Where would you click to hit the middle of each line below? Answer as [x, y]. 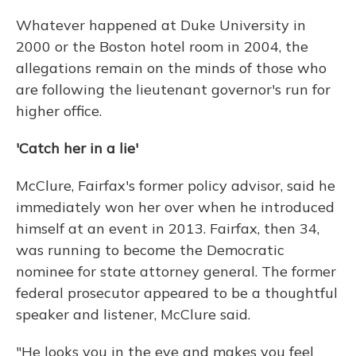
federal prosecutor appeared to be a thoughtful [177, 293]
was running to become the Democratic [150, 250]
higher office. [59, 111]
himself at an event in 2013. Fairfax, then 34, [168, 228]
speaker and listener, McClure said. [133, 314]
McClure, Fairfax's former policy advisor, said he [176, 186]
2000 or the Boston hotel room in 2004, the [162, 46]
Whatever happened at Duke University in [161, 25]
